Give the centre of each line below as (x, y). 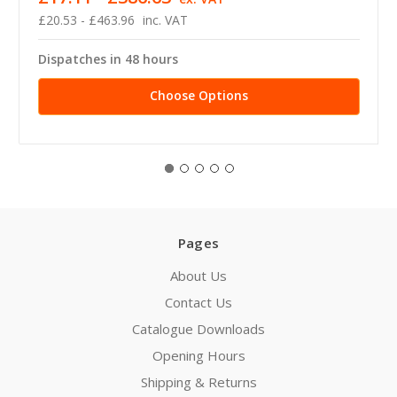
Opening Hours (198, 355)
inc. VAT (165, 19)
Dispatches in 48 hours (108, 58)
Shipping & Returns (198, 381)
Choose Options (199, 95)
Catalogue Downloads (198, 328)
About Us (198, 275)
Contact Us (198, 302)
